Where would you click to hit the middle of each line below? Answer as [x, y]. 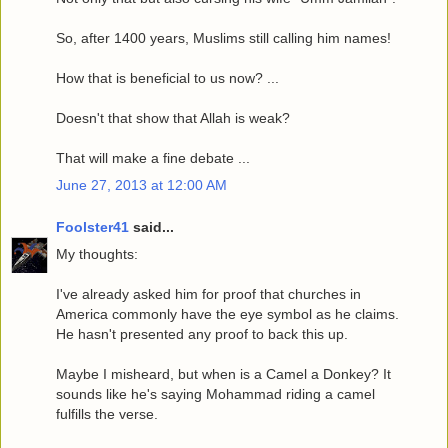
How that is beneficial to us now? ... [167, 78]
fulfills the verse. [107, 414]
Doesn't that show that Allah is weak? [173, 118]
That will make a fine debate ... [153, 158]
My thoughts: [97, 254]
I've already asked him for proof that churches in [208, 294]
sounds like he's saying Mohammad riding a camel [215, 394]
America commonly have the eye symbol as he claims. [227, 314]
